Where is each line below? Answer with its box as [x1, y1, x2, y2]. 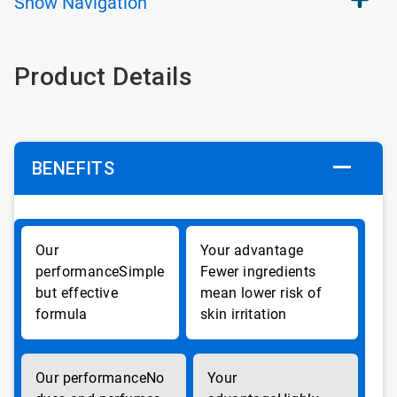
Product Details [14, 62, 192, 91]
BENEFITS [32, 158, 115, 179]
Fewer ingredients [199, 263, 316, 280]
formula [35, 306, 88, 323]
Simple [119, 263, 165, 280]
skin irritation [199, 306, 287, 323]
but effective [35, 284, 119, 301]
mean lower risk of [199, 284, 323, 301]
